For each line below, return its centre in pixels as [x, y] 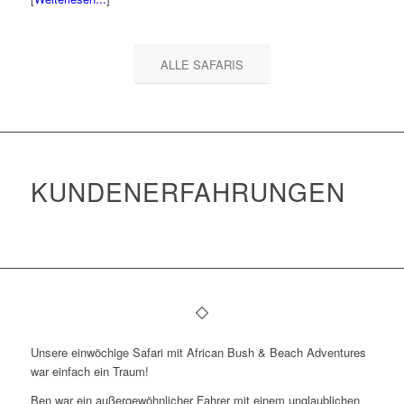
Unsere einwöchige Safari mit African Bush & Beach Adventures [198, 352]
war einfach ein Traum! [89, 371]
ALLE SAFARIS [202, 64]
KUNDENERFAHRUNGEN [188, 191]
